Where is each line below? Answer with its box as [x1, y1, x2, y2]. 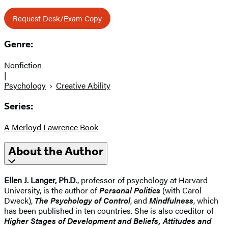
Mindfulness [149, 194, 193, 207]
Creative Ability [56, 79, 110, 92]
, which [193, 194, 218, 207]
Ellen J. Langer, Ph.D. [4, 174, 77, 186]
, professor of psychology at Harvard [77, 174, 208, 186]
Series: [4, 100, 33, 112]
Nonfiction [4, 59, 42, 71]
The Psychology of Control [35, 194, 130, 207]
